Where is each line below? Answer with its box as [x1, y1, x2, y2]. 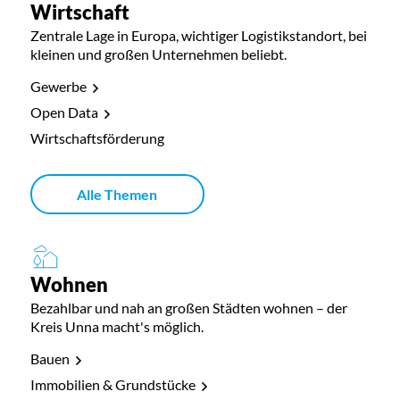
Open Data [29, 104, 98, 121]
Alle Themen [77, 186, 158, 204]
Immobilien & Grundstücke [29, 376, 196, 394]
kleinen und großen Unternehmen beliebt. [29, 46, 287, 63]
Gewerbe [29, 78, 87, 96]
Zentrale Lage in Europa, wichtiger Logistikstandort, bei [29, 27, 367, 45]
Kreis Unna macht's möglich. [29, 318, 204, 336]
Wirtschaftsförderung [29, 129, 164, 147]
